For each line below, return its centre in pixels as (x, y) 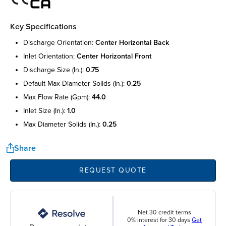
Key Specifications (43, 26)
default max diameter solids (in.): (75, 83)
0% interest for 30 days (159, 220)
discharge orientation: (59, 42)
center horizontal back (132, 42)
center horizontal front (114, 56)
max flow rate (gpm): (58, 97)
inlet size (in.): (45, 110)
